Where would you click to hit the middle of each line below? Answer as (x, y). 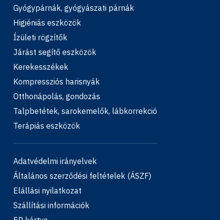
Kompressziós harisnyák (56, 82)
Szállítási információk (51, 205)
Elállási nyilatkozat (47, 191)
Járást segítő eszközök (55, 52)
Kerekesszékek (41, 67)
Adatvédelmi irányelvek (55, 161)
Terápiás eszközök (47, 126)
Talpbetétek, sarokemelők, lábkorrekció (85, 111)
